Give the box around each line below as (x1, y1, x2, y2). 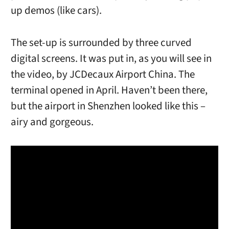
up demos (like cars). (10, 3, 102, 18)
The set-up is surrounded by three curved (10, 35, 192, 50)
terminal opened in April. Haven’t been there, (10, 82, 208, 98)
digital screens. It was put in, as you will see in (10, 51, 212, 66)
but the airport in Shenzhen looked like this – (10, 98, 205, 113)
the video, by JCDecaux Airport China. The (10, 66, 195, 82)
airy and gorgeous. (10, 114, 94, 129)
